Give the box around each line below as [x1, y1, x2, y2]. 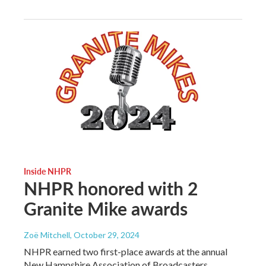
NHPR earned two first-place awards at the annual [24, 246, 227, 258]
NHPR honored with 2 [24, 176, 198, 201]
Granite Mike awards [24, 196, 188, 221]
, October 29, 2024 [70, 230, 140, 240]
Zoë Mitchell [24, 230, 70, 240]
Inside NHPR [24, 165, 71, 178]
